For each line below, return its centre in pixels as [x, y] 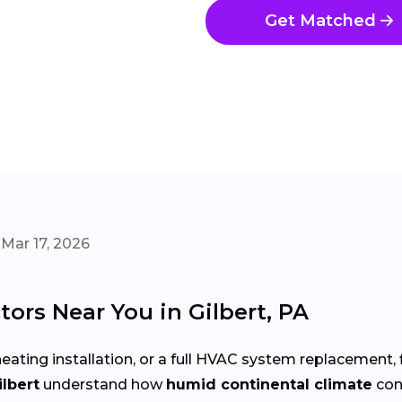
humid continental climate [269, 385]
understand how [103, 385]
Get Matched [320, 21]
